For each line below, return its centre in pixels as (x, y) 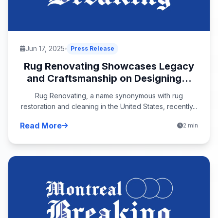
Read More (41, 125)
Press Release (92, 48)
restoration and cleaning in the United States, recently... (109, 106)
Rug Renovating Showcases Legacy (109, 66)
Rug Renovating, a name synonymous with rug (109, 95)
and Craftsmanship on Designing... (109, 78)
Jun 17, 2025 (45, 48)
